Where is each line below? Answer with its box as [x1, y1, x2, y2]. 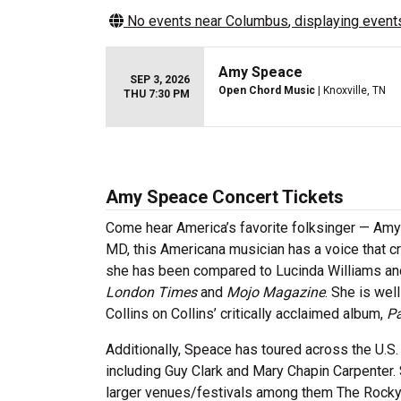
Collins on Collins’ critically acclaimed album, [106, 305, 387, 322]
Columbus [226, 13, 288, 30]
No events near [124, 13, 226, 30]
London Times [106, 284, 200, 301]
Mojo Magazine [226, 284, 325, 301]
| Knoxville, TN [315, 84, 386, 97]
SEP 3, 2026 [130, 73, 190, 86]
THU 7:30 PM [124, 88, 190, 100]
